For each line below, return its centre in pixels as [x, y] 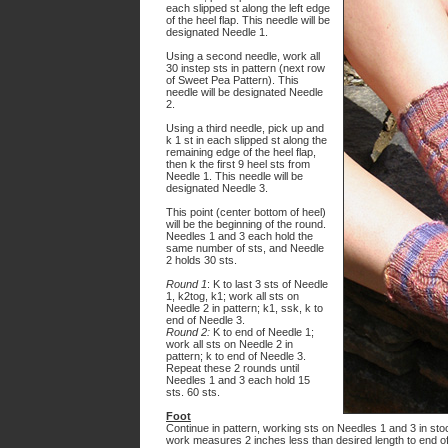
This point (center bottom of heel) [246, 212]
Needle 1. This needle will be [234, 176]
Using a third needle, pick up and [245, 128]
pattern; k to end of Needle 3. [236, 356]
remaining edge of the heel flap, [241, 152]
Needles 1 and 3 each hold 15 [238, 380]
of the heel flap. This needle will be [248, 20]
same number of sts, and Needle [245, 248]
